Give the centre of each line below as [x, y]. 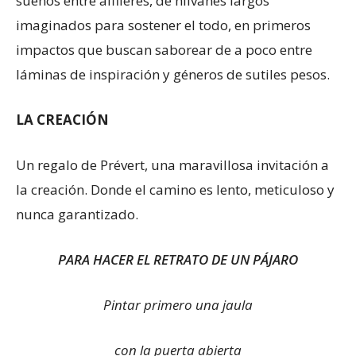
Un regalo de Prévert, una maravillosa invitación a [172, 165]
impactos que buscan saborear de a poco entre [164, 50]
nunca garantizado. [77, 214]
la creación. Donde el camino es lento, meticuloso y [175, 190]
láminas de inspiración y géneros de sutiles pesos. [173, 74]
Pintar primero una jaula [178, 305]
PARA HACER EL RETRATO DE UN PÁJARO [178, 259]
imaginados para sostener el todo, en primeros [163, 25]
